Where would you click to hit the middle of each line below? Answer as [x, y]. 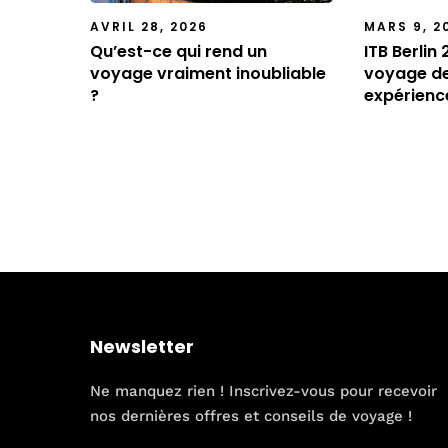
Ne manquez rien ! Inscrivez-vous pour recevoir [263, 391]
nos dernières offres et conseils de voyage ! [251, 416]
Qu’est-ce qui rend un [178, 51]
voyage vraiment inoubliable [208, 73]
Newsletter [142, 346]
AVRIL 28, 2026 [149, 26]
